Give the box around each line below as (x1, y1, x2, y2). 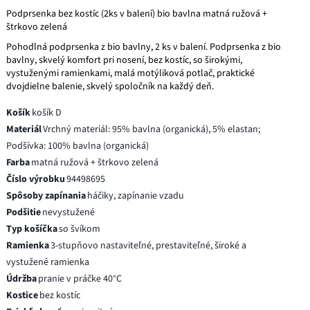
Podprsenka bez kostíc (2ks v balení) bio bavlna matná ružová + (6, 6, 268, 21)
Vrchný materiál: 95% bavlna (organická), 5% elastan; (43, 122, 261, 136)
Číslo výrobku (6, 172, 66, 186)
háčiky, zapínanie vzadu (87, 188, 185, 203)
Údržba (6, 271, 37, 286)
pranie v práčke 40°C (38, 271, 122, 286)
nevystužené (42, 205, 95, 219)
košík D (32, 105, 62, 120)
